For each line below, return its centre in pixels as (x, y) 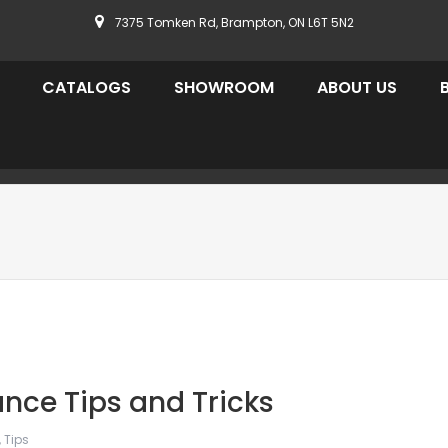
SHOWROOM (224, 87)
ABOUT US (357, 87)
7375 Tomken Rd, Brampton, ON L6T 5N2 (232, 22)
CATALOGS (86, 87)
